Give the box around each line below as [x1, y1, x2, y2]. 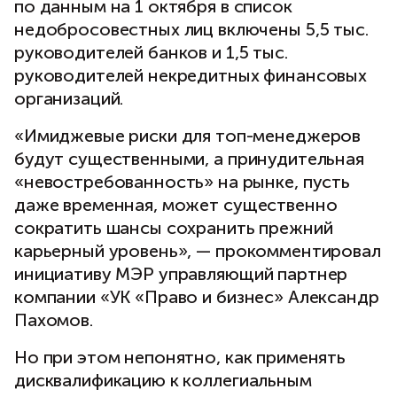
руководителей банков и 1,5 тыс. [14, 42, 288, 64]
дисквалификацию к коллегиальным [14, 370, 312, 392]
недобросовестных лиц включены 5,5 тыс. [14, 19, 369, 41]
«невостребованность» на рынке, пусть [14, 171, 350, 193]
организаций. [14, 88, 124, 110]
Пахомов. [14, 309, 93, 331]
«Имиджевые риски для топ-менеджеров [14, 125, 362, 147]
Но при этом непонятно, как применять [14, 346, 346, 369]
